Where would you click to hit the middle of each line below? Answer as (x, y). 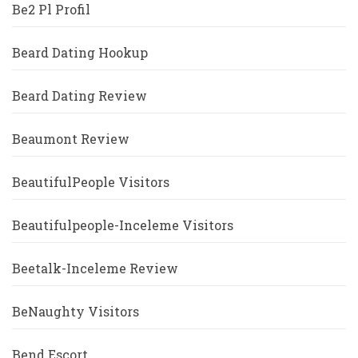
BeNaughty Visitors (76, 312)
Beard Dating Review (80, 96)
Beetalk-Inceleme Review (95, 268)
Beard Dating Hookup (80, 53)
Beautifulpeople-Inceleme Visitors (123, 225)
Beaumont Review (71, 139)
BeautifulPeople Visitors (91, 182)
